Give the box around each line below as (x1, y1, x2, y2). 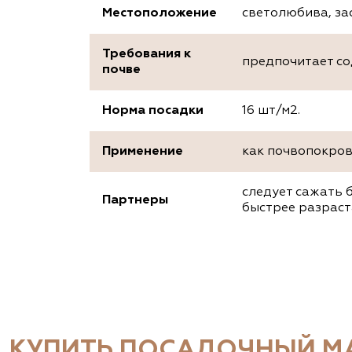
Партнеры (102, 194, 168, 207)
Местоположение (102, 7, 217, 20)
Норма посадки (102, 104, 203, 118)
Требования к (102, 48, 191, 61)
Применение (102, 145, 183, 159)
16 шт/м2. (242, 104, 300, 118)
